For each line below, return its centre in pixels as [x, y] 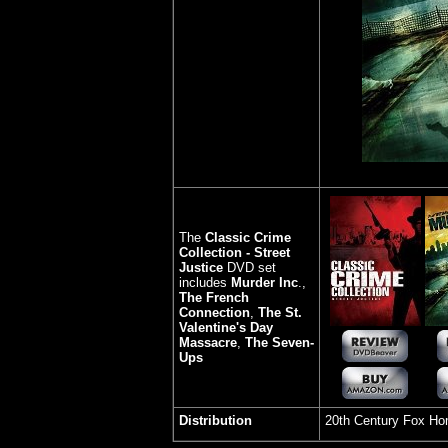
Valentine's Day [226, 327]
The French [214, 297]
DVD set [249, 267]
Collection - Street [234, 252]
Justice [201, 267]
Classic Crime [248, 237]
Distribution [215, 420]
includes [205, 282]
